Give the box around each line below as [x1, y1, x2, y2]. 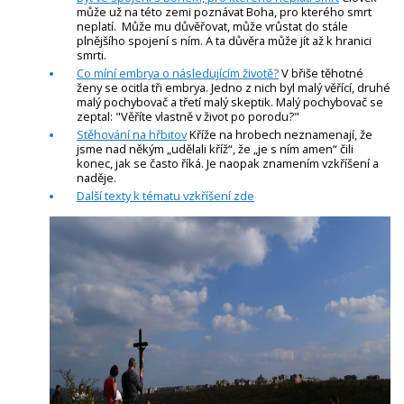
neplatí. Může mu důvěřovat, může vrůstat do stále [77, 17, 348, 34]
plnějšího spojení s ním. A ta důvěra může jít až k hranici [77, 32, 372, 49]
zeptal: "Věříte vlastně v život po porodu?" [77, 107, 302, 124]
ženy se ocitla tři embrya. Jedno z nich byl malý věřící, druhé [77, 78, 390, 96]
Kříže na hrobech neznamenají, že [187, 125, 372, 142]
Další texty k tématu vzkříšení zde [77, 187, 254, 204]
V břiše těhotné [279, 64, 363, 81]
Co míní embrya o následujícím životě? [77, 64, 279, 81]
